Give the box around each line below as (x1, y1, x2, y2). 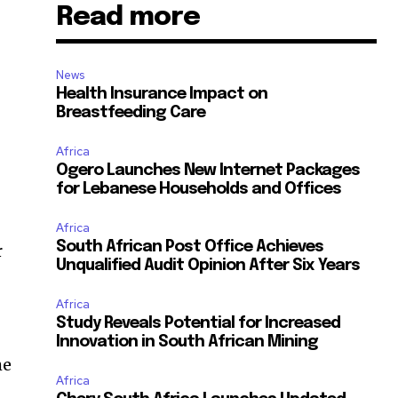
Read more (56, 4, 201, 32)
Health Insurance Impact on (56, 86, 268, 103)
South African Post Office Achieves (56, 239, 324, 256)
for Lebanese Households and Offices (56, 181, 342, 198)
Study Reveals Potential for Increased (56, 315, 341, 332)
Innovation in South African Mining (56, 334, 319, 351)
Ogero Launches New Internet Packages (56, 163, 361, 179)
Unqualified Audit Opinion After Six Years (56, 258, 361, 275)
